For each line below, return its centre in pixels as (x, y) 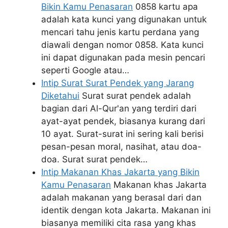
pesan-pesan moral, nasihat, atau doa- (121, 147)
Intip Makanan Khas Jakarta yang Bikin (120, 172)
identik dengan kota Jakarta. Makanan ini (126, 210)
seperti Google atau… (85, 70)
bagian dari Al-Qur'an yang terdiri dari (119, 109)
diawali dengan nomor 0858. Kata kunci (122, 45)
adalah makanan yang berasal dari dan (121, 198)
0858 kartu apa (165, 7)
